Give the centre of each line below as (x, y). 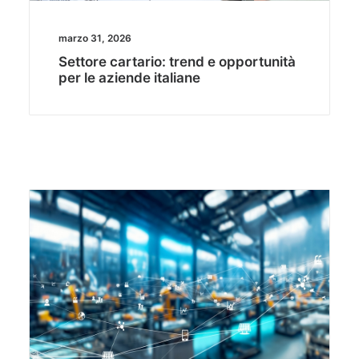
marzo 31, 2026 (95, 38)
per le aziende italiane (129, 78)
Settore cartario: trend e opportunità (177, 62)
